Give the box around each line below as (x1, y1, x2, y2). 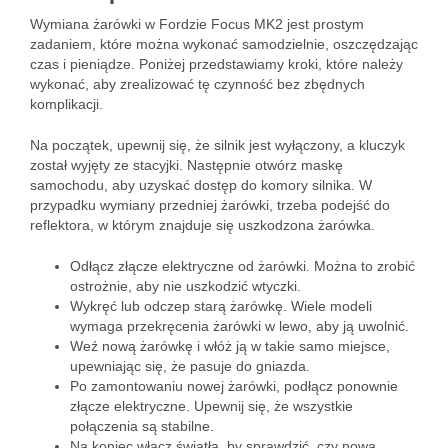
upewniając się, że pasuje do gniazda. (70, 358, 310, 374)
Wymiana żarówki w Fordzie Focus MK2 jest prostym (30, 16, 364, 32)
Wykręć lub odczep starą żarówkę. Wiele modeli (70, 298, 372, 314)
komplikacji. (30, 96, 103, 112)
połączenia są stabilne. (70, 418, 214, 434)
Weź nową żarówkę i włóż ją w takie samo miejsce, (70, 338, 390, 354)
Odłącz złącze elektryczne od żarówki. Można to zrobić (70, 258, 415, 274)
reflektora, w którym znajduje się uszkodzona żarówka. (30, 217, 375, 233)
